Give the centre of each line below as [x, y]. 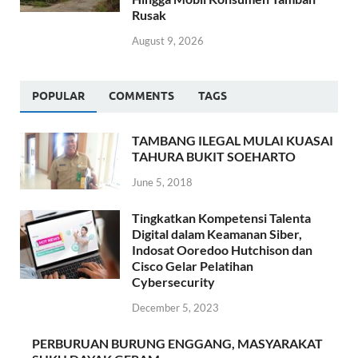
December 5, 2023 [175, 307]
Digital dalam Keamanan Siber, [217, 233]
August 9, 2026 [168, 41]
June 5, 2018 [162, 182]
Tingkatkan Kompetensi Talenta [221, 217]
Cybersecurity [173, 281]
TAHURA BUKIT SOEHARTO [214, 157]
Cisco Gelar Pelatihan [193, 265]
